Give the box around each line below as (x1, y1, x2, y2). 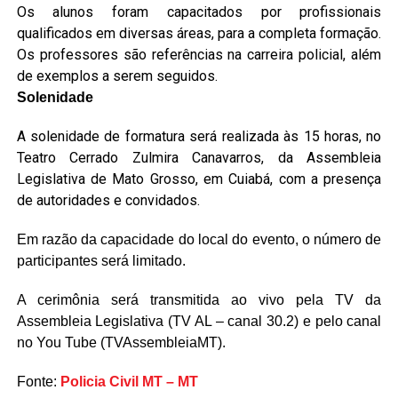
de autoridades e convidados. (16, 191, 200, 209)
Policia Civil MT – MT (60, 373, 198, 389)
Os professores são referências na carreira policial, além (16, 45, 382, 63)
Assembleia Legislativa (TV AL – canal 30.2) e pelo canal (16, 313, 382, 329)
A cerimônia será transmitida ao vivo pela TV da (16, 291, 382, 307)
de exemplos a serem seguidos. (16, 67, 218, 84)
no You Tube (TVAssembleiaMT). (16, 334, 226, 350)
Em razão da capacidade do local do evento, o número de (16, 231, 382, 247)
